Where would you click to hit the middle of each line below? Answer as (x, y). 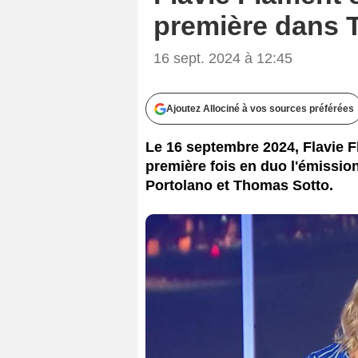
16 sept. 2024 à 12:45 (223, 58)
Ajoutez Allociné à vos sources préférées (260, 108)
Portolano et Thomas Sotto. (239, 185)
